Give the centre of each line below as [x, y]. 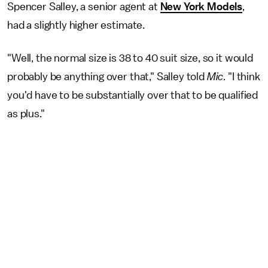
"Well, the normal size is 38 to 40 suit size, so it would [130, 58]
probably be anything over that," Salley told [107, 77]
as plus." [26, 114]
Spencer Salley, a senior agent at [84, 7]
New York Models [201, 7]
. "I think [242, 77]
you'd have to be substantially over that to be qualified [133, 95]
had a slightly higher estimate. [76, 25]
